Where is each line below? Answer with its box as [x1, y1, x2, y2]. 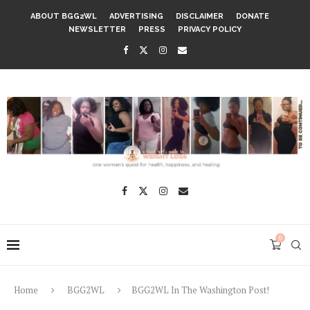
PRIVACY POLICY [178, 25, 241, 34]
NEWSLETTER [69, 25, 126, 34]
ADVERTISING [109, 12, 163, 21]
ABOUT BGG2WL [30, 12, 97, 21]
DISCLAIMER [176, 12, 224, 21]
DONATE [236, 12, 269, 21]
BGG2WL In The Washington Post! [131, 283, 269, 296]
